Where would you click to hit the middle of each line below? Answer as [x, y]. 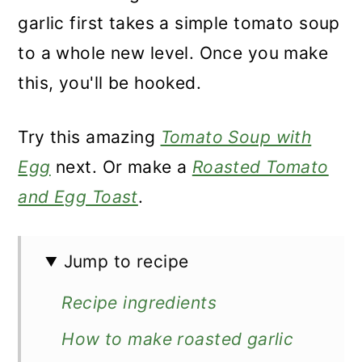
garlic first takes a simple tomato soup [179, 23]
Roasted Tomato [260, 167]
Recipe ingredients [139, 303]
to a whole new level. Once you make [173, 53]
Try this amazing [89, 137]
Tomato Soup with [236, 137]
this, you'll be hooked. [110, 83]
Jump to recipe [126, 261]
